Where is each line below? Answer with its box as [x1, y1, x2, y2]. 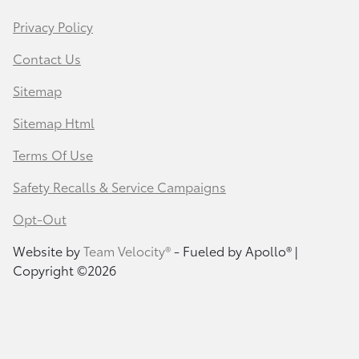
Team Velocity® [83, 240, 171, 260]
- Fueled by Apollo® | [171, 240, 297, 260]
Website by [13, 240, 83, 260]
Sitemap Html [13, 112, 95, 131]
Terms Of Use [13, 144, 93, 163]
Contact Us [13, 48, 81, 67]
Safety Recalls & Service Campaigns [13, 176, 226, 196]
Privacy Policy [13, 16, 93, 35]
